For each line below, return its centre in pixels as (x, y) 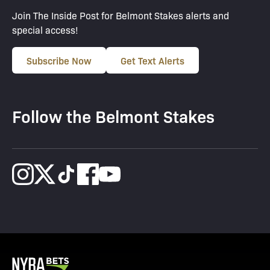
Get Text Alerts (152, 61)
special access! (45, 30)
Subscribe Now (59, 61)
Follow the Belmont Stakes (113, 116)
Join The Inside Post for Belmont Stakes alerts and (121, 16)
